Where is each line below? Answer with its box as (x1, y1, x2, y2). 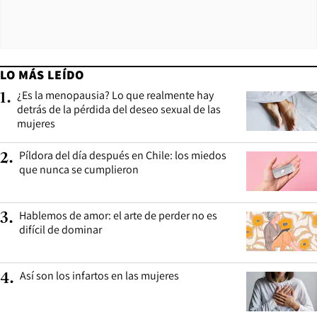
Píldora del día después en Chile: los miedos (19, 147, 226, 163)
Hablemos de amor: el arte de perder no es (19, 207, 217, 223)
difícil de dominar (19, 221, 102, 237)
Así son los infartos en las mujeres (20, 267, 179, 283)
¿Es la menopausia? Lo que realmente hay (17, 87, 214, 103)
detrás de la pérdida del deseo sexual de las (17, 101, 221, 117)
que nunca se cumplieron (19, 161, 139, 177)
